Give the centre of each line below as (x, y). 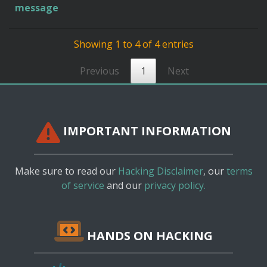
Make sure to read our (66, 171)
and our (124, 185)
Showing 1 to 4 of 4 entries (133, 44)
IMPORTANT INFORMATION (145, 131)
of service (83, 185)
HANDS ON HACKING (148, 235)
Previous (99, 71)
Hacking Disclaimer (160, 171)
